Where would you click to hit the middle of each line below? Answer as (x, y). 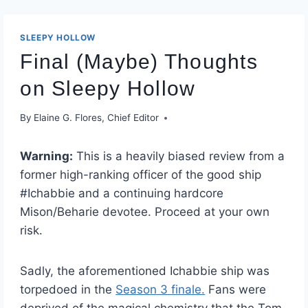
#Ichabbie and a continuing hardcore (122, 194)
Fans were (236, 290)
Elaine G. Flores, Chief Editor (97, 118)
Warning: (47, 156)
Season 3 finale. (161, 290)
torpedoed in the (68, 290)
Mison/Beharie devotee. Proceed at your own (145, 212)
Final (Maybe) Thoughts (139, 61)
